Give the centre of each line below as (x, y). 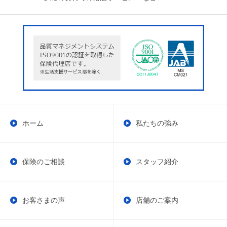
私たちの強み (157, 123)
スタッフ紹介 (157, 162)
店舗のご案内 (157, 200)
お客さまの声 (44, 200)
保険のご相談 (44, 162)
